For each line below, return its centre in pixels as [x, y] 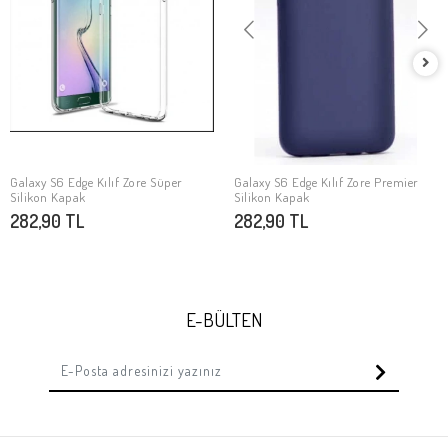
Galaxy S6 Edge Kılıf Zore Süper [96, 181]
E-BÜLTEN [224, 319]
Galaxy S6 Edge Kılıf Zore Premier [326, 181]
